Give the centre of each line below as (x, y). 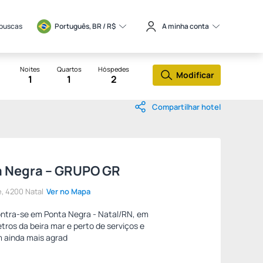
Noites (30, 69)
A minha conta (186, 26)
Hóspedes (114, 69)
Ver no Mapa (68, 191)
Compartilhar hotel (186, 107)
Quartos (69, 69)
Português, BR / (81, 26)
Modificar (195, 75)
